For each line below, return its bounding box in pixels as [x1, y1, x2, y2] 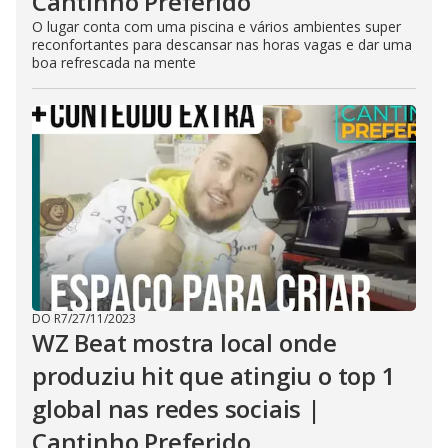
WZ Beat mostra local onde [32, 326, 337, 359]
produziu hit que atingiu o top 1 [32, 359, 396, 392]
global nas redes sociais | [32, 392, 321, 425]
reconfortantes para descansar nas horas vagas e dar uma [32, 35, 412, 54]
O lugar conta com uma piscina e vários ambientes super [32, 17, 401, 36]
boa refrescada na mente [32, 53, 196, 72]
